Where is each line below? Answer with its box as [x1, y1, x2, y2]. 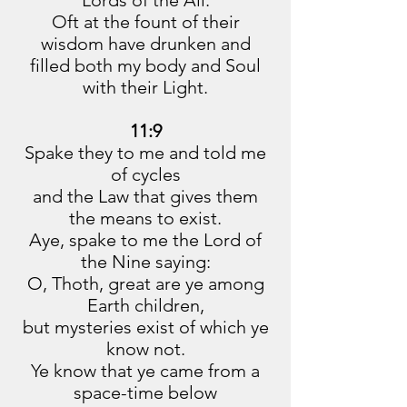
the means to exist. [69, 207, 222, 229]
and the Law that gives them [33, 185, 258, 207]
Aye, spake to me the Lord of [29, 229, 262, 251]
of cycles [110, 164, 181, 185]
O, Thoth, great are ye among [26, 273, 264, 294]
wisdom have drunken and [40, 33, 251, 55]
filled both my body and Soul [30, 55, 261, 76]
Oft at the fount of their [51, 11, 240, 33]
